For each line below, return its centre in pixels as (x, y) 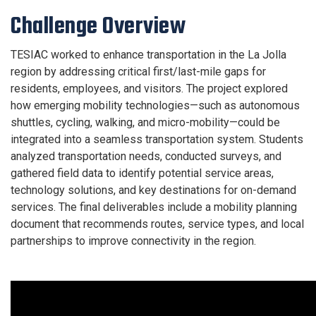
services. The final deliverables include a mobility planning (154, 207)
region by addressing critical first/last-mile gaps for (138, 71)
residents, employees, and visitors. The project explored (149, 88)
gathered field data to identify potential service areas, (142, 173)
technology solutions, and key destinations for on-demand (153, 190)
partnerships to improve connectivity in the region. (133, 241)
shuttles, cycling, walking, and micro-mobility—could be (145, 122)
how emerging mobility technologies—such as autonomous (155, 105)
